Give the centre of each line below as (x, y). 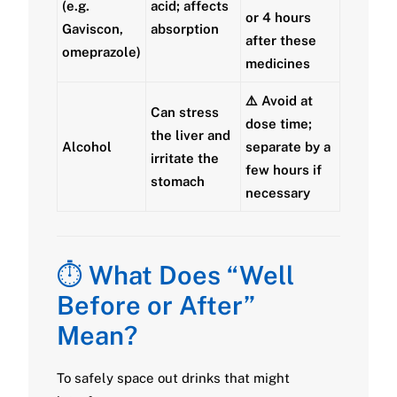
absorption (185, 29)
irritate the (185, 158)
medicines (278, 63)
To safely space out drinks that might (173, 378)
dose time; (279, 124)
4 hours (287, 17)
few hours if (284, 170)
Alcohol (87, 147)
